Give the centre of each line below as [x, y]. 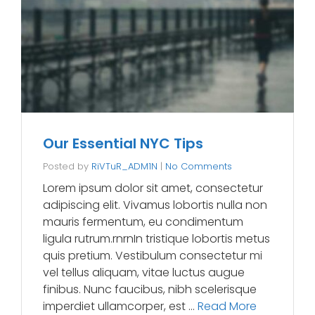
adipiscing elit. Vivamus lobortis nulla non [155, 205]
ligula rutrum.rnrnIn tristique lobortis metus [156, 238]
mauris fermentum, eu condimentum [143, 221]
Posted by [67, 166]
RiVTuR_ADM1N [124, 166]
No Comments [199, 166]
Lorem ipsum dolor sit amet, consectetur [153, 188]
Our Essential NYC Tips [123, 143]
